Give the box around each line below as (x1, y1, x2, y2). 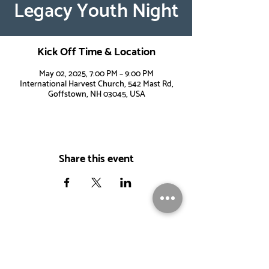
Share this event (59, 150, 134, 168)
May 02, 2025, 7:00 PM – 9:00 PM (39, 67, 154, 81)
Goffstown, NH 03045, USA (47, 88, 145, 101)
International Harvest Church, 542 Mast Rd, (19, 77, 174, 91)
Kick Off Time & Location (37, 43, 156, 61)
